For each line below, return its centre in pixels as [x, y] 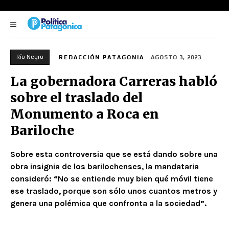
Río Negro [30, 56]
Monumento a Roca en [85, 114]
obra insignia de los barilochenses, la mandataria [105, 166]
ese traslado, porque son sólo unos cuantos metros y [114, 191]
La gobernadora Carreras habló [114, 81]
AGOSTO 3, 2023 [176, 57]
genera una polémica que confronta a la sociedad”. [108, 203]
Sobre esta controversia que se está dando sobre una [114, 154]
